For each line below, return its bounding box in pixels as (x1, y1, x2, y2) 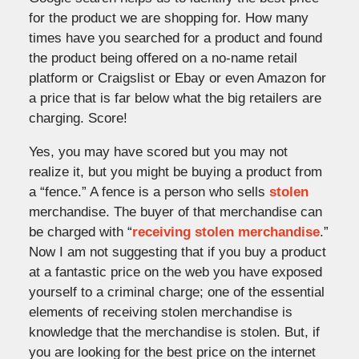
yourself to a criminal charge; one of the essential (28, 284, 325, 300)
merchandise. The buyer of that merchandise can (28, 204, 322, 220)
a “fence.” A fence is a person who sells (28, 184, 269, 200)
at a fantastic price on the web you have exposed (28, 264, 322, 280)
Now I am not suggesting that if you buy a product (28, 244, 326, 260)
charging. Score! (28, 110, 127, 126)
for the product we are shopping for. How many (28, 10, 309, 26)
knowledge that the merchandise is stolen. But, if (28, 324, 320, 340)
